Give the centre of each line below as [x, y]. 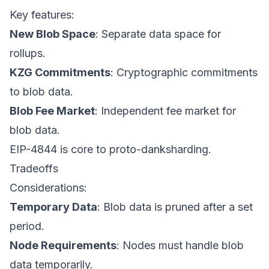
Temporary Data [53, 207]
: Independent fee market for [165, 111]
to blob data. [41, 92]
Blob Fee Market [52, 111]
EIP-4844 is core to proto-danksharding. [110, 149]
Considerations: [48, 188]
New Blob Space [53, 34]
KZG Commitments [60, 72]
